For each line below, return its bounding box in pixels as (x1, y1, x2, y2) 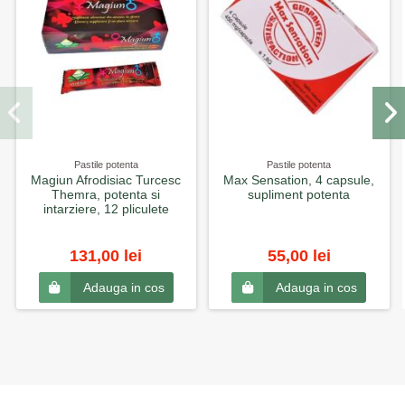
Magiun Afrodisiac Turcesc (31, 173, 182, 188)
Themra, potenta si (52, 187, 161, 202)
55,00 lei (267, 246, 331, 265)
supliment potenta (248, 187, 351, 202)
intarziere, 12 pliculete (42, 202, 169, 217)
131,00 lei (70, 246, 143, 265)
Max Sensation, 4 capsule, (223, 173, 375, 188)
